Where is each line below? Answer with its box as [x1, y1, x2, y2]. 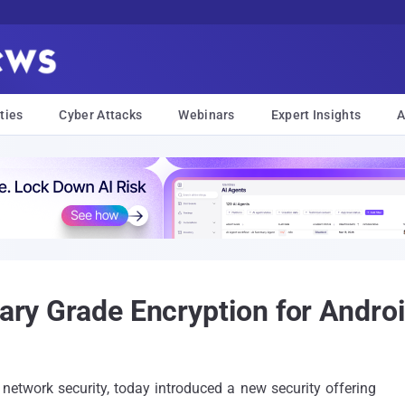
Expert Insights [270, 108, 362, 122]
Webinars [178, 108, 235, 122]
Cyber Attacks [59, 108, 143, 122]
